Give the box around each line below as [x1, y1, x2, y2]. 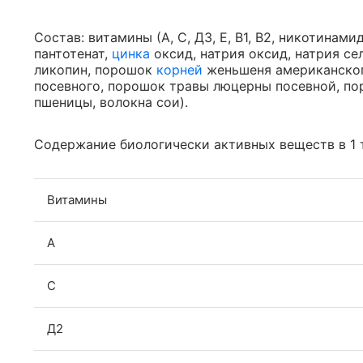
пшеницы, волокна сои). [34, 94, 188, 110]
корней [156, 62, 203, 78]
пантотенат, [34, 45, 112, 62]
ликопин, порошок [34, 62, 156, 78]
